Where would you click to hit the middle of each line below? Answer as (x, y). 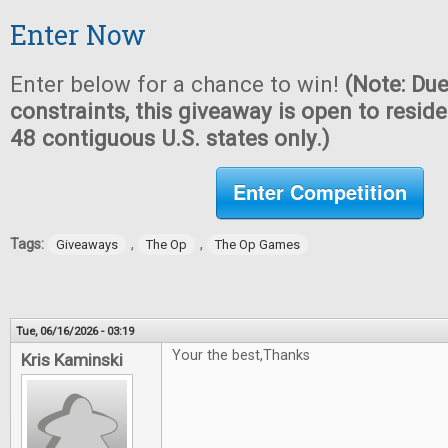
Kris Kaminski (72, 360)
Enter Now (78, 34)
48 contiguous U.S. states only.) (170, 138)
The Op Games (257, 244)
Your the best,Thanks (241, 355)
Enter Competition (320, 191)
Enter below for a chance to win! (177, 84)
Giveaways (87, 244)
